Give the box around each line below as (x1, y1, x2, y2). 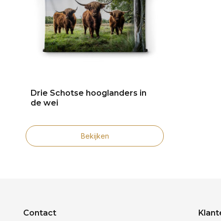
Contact (23, 208, 56, 218)
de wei (31, 98, 58, 108)
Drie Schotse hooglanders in (31, 88, 147, 98)
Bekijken (80, 131, 109, 140)
